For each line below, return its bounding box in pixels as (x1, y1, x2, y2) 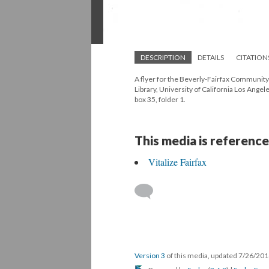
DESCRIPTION (141, 53, 186, 62)
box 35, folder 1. (134, 95, 186, 104)
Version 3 (134, 251, 165, 260)
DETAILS (198, 53, 224, 62)
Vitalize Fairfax (148, 156, 207, 168)
